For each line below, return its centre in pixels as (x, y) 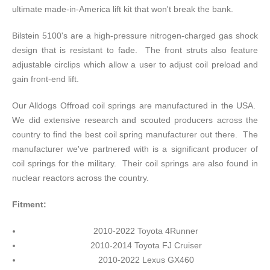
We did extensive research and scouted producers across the (135, 120)
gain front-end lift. (48, 79)
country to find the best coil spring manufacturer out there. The (135, 135)
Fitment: (29, 205)
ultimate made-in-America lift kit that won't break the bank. (124, 9)
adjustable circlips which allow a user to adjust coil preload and (135, 65)
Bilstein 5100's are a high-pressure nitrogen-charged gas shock (135, 36)
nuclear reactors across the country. (85, 178)
